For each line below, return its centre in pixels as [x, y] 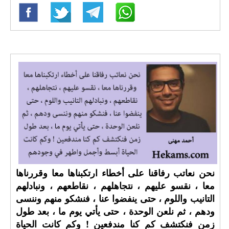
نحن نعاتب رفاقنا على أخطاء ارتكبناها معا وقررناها [115, 173]
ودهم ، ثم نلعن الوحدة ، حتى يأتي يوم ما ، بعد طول [115, 211]
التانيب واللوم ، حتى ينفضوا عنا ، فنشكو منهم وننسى [115, 198]
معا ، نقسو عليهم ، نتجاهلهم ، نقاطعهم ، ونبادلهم [115, 186]
